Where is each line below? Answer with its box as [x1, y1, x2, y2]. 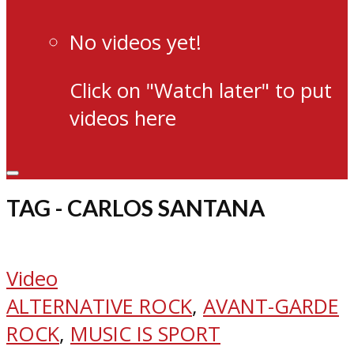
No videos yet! [70, 28, 201, 56]
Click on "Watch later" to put [70, 76, 332, 104]
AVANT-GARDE [203, 292, 339, 320]
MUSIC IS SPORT [70, 319, 220, 348]
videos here [70, 104, 176, 132]
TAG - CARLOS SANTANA [6, 194, 265, 222]
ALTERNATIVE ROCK [6, 292, 192, 320]
